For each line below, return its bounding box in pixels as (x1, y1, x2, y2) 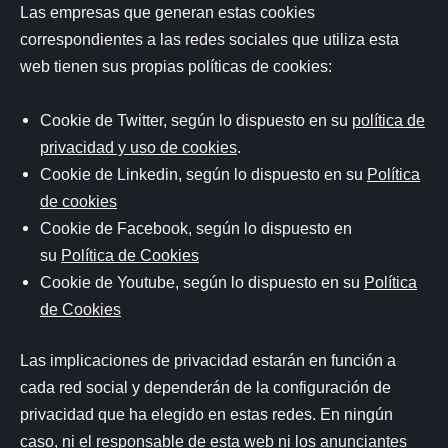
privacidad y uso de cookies (40, 137, 237, 156)
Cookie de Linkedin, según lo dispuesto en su (40, 164, 367, 183)
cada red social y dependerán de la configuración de (20, 378, 391, 397)
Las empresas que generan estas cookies (20, 3, 315, 22)
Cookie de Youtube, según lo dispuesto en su (40, 272, 364, 291)
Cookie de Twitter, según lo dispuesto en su (40, 110, 352, 129)
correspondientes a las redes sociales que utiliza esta (20, 30, 399, 49)
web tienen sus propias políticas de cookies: (20, 57, 332, 76)
